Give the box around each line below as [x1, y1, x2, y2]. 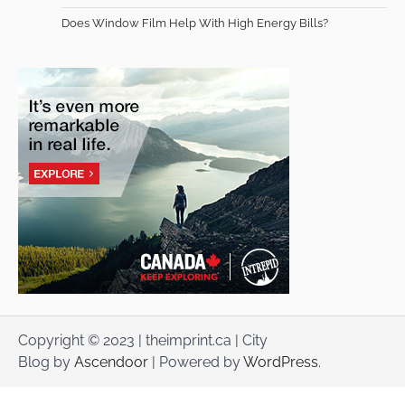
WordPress [243, 353, 318, 371]
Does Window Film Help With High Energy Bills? [61, 15, 328, 30]
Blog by [18, 353, 74, 371]
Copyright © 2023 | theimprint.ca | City [18, 331, 268, 349]
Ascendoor [74, 353, 148, 371]
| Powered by [148, 353, 243, 371]
